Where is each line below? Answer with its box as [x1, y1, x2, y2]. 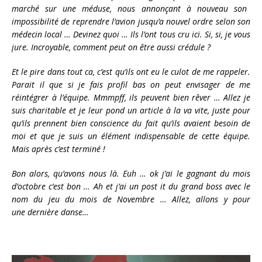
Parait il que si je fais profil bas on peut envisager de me [12, 79, 250, 91]
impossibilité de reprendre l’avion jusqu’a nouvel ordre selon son [12, 16, 250, 27]
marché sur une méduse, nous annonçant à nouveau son [12, 3, 247, 15]
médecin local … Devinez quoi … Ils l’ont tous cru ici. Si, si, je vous [12, 29, 250, 40]
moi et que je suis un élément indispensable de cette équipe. [12, 130, 250, 142]
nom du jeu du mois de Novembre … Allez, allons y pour [12, 194, 250, 205]
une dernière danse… [12, 206, 89, 218]
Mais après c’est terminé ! [12, 143, 105, 155]
